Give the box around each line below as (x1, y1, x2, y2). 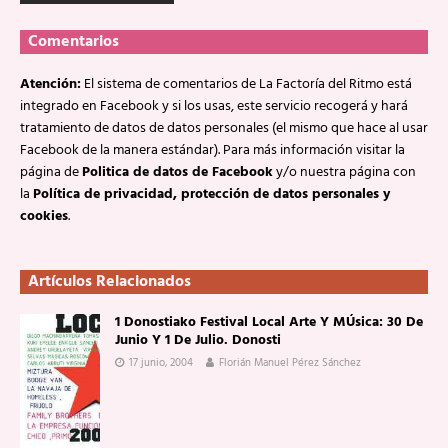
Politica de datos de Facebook (82, 161, 273, 184)
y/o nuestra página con (273, 161, 416, 184)
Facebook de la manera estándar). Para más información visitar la (20, 139, 405, 162)
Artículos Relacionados (28, 269, 191, 295)
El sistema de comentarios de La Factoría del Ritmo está (81, 73, 412, 96)
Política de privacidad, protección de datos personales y (33, 183, 390, 206)
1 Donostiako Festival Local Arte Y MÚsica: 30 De (115, 311, 423, 334)
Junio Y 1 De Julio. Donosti (115, 329, 281, 352)
